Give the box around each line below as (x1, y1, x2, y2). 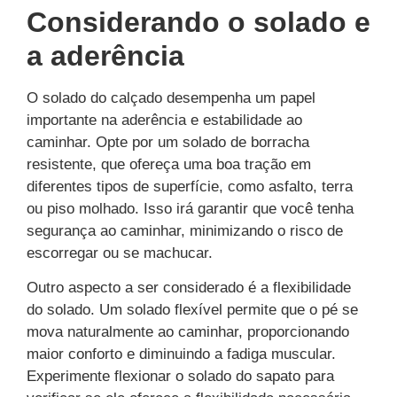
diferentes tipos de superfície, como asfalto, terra (27, 177, 353, 195)
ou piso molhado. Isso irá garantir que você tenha (27, 199, 354, 217)
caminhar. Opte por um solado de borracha (27, 133, 309, 151)
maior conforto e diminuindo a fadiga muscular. (27, 346, 336, 363)
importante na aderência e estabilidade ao (27, 111, 302, 128)
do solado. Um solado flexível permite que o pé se (27, 301, 358, 319)
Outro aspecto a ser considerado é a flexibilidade (27, 279, 351, 297)
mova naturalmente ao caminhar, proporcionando (27, 323, 349, 341)
